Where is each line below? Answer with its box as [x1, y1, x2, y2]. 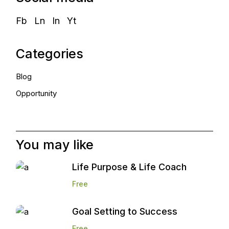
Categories [16, 45, 84, 61]
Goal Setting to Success [72, 205, 178, 217]
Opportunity [16, 88, 57, 98]
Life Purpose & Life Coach [72, 161, 187, 172]
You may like [16, 136, 94, 152]
